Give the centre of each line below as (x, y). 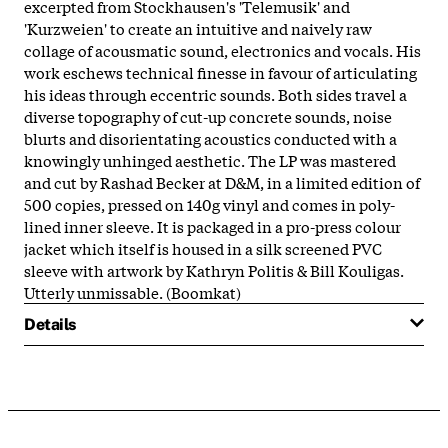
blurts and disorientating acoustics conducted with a (210, 137)
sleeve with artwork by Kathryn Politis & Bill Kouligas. (214, 269)
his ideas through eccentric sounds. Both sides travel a (215, 93)
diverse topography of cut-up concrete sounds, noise (208, 115)
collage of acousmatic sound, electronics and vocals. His (222, 49)
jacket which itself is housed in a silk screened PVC (203, 247)
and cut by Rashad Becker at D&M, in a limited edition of (222, 181)
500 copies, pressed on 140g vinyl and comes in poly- (209, 203)
